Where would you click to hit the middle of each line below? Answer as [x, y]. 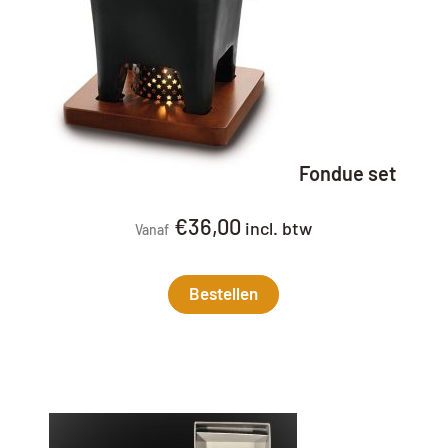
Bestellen [224, 294]
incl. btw [279, 229]
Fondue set [348, 175]
